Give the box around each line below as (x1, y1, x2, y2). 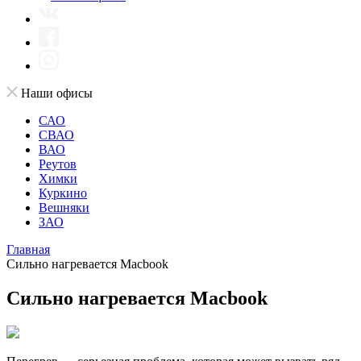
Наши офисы (21, 86, 93, 100)
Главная (6, 243, 50, 256)
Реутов (39, 157, 77, 171)
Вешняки (39, 201, 89, 214)
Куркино (39, 186, 87, 200)
